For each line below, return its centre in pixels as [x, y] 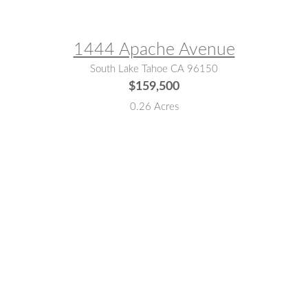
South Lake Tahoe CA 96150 [154, 69]
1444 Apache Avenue [154, 50]
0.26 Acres [154, 107]
